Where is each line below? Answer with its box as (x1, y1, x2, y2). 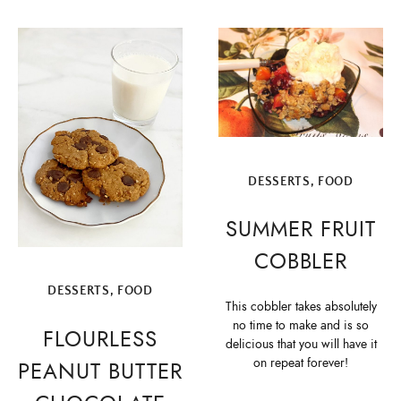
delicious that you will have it (225, 336, 377, 354)
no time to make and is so (233, 317, 369, 335)
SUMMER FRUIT (226, 213, 376, 244)
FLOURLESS (43, 323, 158, 354)
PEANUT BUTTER (18, 355, 183, 387)
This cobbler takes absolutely (225, 298, 377, 316)
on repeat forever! (253, 354, 348, 372)
